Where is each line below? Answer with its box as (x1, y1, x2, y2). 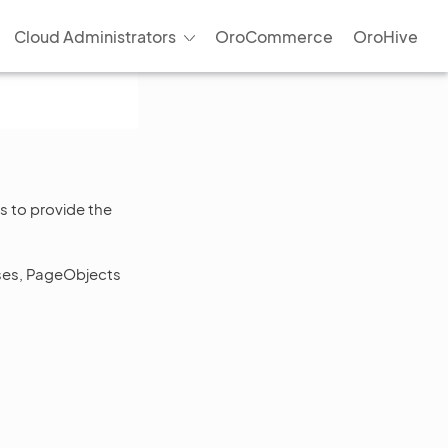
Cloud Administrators (13, 25, 176, 47)
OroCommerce (215, 25, 333, 47)
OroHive (353, 25, 418, 47)
